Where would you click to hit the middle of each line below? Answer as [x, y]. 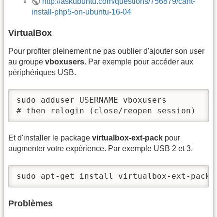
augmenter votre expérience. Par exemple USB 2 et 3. [101, 149]
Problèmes [31, 203]
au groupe [27, 62]
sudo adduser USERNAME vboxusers [92, 100]
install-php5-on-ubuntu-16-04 [81, 12]
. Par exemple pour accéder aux [139, 62]
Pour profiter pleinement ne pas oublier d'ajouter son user [106, 51]
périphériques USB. [42, 73]
